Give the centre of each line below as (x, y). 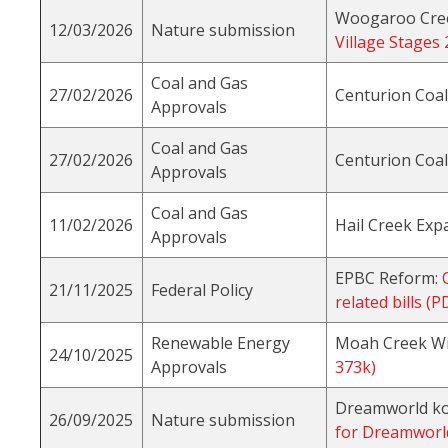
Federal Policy (202, 290)
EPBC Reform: (388, 278)
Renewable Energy (220, 343)
